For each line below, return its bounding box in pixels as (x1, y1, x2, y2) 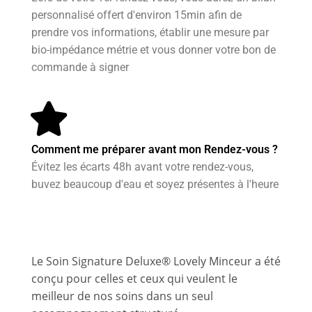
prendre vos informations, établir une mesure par (31, 26, 269, 40)
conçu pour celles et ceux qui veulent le (31, 271, 237, 287)
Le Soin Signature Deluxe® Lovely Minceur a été (31, 253, 281, 270)
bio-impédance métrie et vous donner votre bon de (31, 43, 276, 57)
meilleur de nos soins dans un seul (31, 288, 213, 304)
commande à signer (31, 61, 129, 75)
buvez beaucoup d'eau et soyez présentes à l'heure (31, 178, 279, 192)
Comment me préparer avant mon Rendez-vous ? (31, 143, 278, 157)
